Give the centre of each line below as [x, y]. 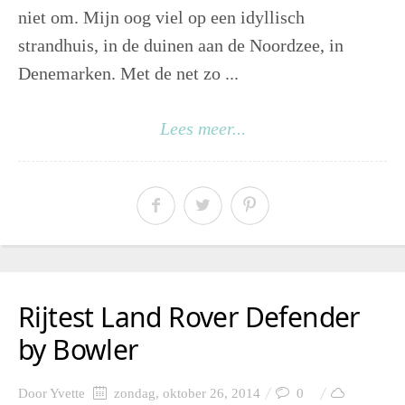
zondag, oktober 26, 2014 [185, 394]
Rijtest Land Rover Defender [189, 317]
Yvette [67, 394]
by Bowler [78, 350]
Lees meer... [202, 129]
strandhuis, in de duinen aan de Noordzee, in [181, 46]
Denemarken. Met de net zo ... [128, 74]
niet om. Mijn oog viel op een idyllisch [161, 18]
